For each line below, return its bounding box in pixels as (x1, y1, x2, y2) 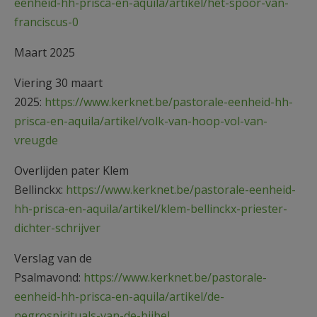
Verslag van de (14, 250, 92, 266)
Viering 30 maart (14, 74, 103, 91)
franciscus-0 (14, 13, 79, 30)
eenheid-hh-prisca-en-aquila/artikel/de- (14, 288, 224, 304)
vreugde (14, 132, 58, 148)
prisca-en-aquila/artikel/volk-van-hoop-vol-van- (14, 113, 267, 129)
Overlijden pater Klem (14, 162, 129, 178)
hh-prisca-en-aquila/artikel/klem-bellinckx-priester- (14, 200, 287, 217)
